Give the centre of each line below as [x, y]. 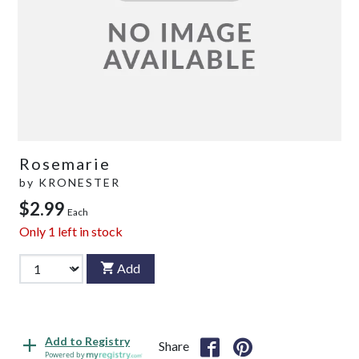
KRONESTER [79, 182]
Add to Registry [87, 341]
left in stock [89, 231]
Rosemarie [65, 163]
